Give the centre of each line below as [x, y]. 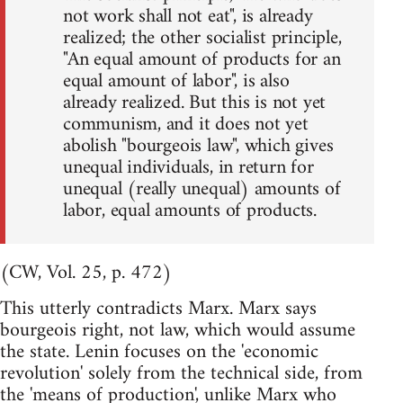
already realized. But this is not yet [195, 103]
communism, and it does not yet [186, 124]
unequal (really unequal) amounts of [202, 189]
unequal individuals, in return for [188, 167]
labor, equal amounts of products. [190, 210]
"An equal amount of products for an [202, 59]
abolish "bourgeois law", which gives [198, 146]
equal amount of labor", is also [176, 81]
